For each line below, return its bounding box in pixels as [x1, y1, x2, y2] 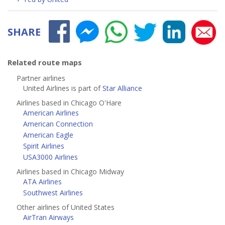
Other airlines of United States [17, 202, 115, 212]
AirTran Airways [23, 212, 74, 222]
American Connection [23, 119, 93, 129]
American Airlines [23, 107, 79, 118]
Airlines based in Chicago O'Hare [17, 97, 122, 107]
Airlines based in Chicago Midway [17, 166, 124, 176]
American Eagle [23, 130, 73, 140]
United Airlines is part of [23, 83, 102, 93]
